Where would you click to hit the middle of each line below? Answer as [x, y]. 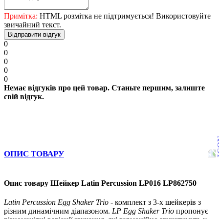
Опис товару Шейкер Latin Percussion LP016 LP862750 [100, 183]
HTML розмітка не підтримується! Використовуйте [124, 16]
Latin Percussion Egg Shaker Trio [56, 202]
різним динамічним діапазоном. [58, 211]
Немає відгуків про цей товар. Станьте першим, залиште [104, 88]
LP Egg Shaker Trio [143, 211]
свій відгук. [24, 96]
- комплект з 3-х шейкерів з [155, 202]
